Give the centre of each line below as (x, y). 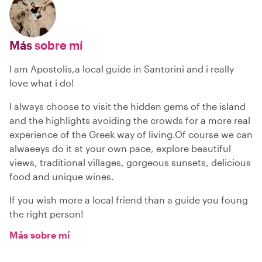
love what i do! (42, 82)
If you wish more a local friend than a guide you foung (129, 199)
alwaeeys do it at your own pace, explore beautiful (120, 148)
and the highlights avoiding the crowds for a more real (130, 120)
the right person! (46, 213)
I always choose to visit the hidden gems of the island (127, 106)
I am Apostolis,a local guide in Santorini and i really (122, 68)
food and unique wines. (62, 176)
